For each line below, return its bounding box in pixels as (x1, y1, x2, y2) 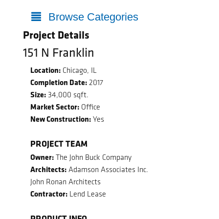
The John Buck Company (54, 153, 131, 162)
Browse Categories (48, 11, 138, 23)
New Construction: (30, 113, 91, 124)
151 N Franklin (23, 44, 94, 61)
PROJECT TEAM (30, 137, 88, 149)
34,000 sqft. (46, 89, 88, 99)
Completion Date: (30, 76, 87, 88)
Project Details (23, 27, 89, 42)
